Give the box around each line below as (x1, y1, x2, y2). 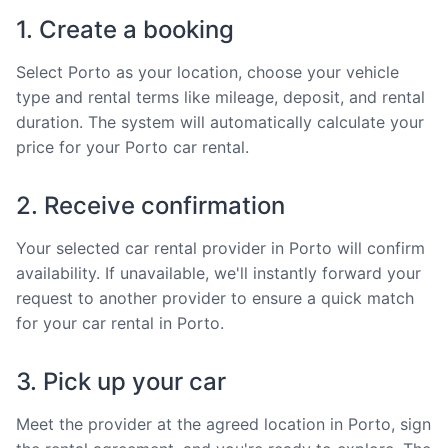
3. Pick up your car (16, 366, 226, 396)
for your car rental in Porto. (16, 312, 224, 333)
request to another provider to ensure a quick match (16, 287, 414, 308)
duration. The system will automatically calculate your (16, 111, 424, 132)
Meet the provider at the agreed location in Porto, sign (16, 413, 431, 434)
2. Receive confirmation (16, 190, 285, 220)
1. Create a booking (16, 14, 234, 44)
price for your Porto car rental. (16, 136, 249, 157)
